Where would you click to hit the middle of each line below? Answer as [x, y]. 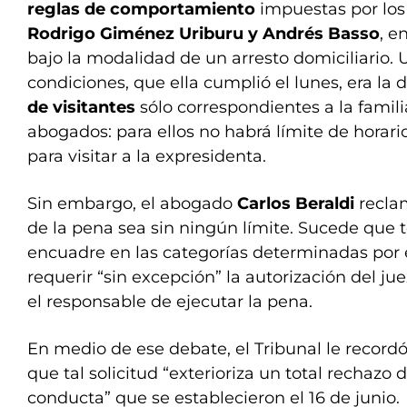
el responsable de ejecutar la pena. [170, 302]
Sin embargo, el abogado [132, 203]
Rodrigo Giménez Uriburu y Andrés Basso [203, 34]
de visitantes [81, 107]
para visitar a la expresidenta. [147, 156]
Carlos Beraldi [296, 203]
